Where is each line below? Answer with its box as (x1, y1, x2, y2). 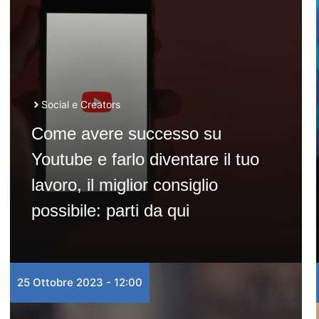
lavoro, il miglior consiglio (31, 175, 218, 194)
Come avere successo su (31, 124, 221, 143)
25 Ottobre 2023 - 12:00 (16, 276, 142, 289)
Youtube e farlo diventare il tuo (31, 150, 259, 169)
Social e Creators (41, 98, 120, 110)
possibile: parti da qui (31, 201, 189, 220)
